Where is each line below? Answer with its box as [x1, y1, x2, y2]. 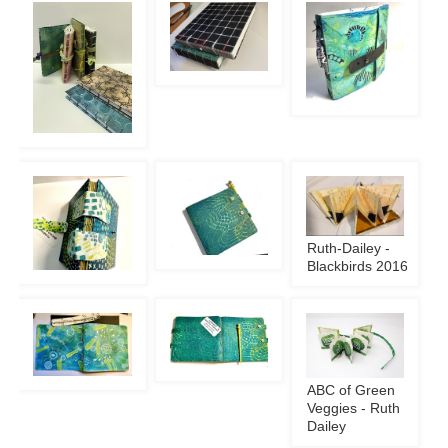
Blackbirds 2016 [307, 259, 409, 275]
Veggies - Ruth [307, 400, 401, 416]
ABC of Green [307, 382, 396, 398]
